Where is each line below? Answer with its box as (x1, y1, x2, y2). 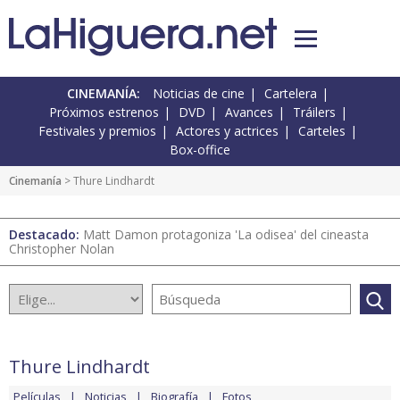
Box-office (170, 141, 230, 159)
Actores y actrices (176, 122, 279, 140)
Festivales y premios (38, 122, 156, 140)
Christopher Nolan (9, 240, 114, 258)
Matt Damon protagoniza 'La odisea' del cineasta (83, 226, 369, 244)
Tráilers (292, 104, 336, 121)
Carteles (298, 122, 346, 140)
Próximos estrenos (48, 104, 159, 121)
